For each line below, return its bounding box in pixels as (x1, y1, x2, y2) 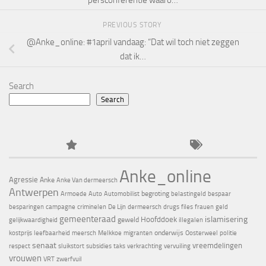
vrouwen (9, 253, 42, 264)
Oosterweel (185, 229, 218, 237)
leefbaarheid (34, 229, 70, 237)
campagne (46, 203, 75, 211)
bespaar (208, 190, 231, 198)
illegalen (179, 216, 203, 224)
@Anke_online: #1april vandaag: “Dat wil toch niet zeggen (27, 37, 239, 48)
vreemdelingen (192, 241, 242, 251)
